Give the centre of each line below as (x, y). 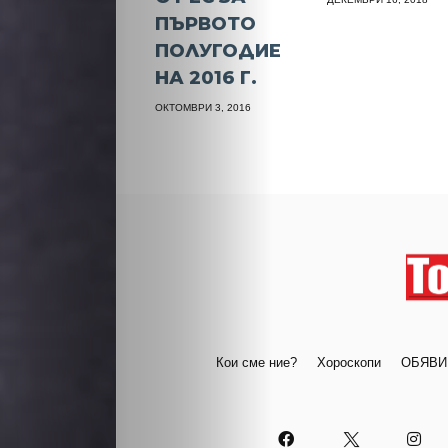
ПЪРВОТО (206, 23)
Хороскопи (348, 363)
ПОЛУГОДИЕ (218, 50)
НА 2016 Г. (206, 77)
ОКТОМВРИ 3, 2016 (203, 107)
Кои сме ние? (256, 363)
